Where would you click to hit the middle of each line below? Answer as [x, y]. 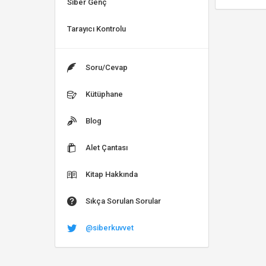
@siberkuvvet [110, 228]
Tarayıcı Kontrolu [96, 29]
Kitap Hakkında [112, 174]
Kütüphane [104, 94]
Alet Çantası [107, 148]
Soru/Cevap [107, 67]
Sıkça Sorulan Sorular [123, 201]
